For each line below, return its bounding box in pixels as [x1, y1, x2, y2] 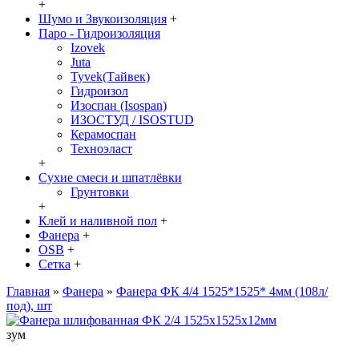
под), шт [6, 299, 52, 313]
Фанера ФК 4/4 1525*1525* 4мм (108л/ [116, 284, 328, 298]
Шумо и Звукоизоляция [38, 12, 167, 26]
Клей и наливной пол [38, 214, 157, 228]
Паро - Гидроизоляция [38, 26, 160, 40]
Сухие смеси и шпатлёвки [38, 171, 182, 184]
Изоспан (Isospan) [71, 99, 167, 112]
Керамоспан [71, 127, 136, 141]
